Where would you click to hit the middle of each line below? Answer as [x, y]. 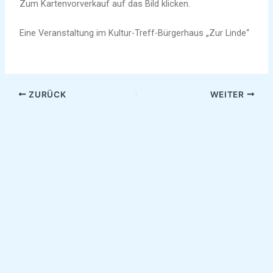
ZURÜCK [46, 94]
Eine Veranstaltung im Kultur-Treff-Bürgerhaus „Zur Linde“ [135, 33]
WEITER [228, 94]
